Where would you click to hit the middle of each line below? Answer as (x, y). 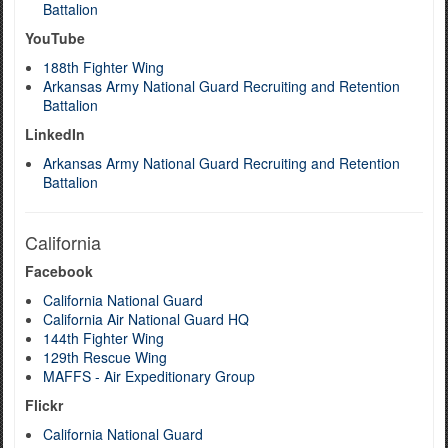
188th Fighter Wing (103, 67)
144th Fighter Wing (103, 338)
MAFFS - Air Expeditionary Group (149, 376)
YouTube (55, 38)
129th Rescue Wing (105, 357)
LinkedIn (55, 134)
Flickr (44, 405)
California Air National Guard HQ (146, 319)
